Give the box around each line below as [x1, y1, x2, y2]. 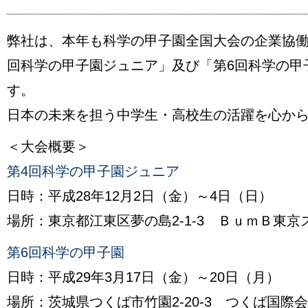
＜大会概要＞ [7, 139, 89, 154]
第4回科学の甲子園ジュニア [7, 164, 179, 179]
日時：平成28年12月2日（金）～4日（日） [7, 188, 272, 203]
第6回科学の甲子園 [7, 245, 124, 260]
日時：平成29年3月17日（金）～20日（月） [7, 269, 280, 285]
